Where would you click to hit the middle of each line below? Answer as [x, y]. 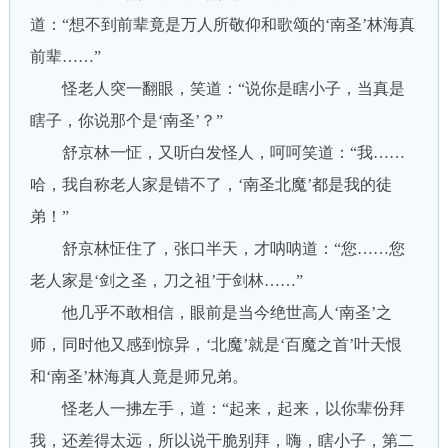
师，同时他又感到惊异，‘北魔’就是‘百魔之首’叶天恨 [215, 344]
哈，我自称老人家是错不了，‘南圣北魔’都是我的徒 [210, 184]
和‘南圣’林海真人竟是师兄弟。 [138, 376]
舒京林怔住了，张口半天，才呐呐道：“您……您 [217, 248]
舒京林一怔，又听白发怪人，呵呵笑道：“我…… [217, 152]
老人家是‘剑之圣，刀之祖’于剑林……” [166, 280]
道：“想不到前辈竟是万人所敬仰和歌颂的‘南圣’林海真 [222, 24]
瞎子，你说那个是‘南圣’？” [126, 120]
